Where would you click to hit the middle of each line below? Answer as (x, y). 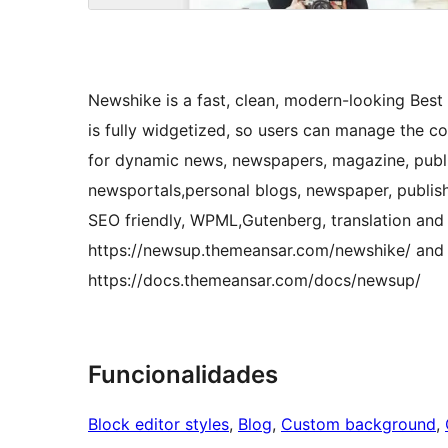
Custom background (358, 424)
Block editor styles (158, 424)
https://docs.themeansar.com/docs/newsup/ (254, 280)
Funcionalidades (183, 375)
